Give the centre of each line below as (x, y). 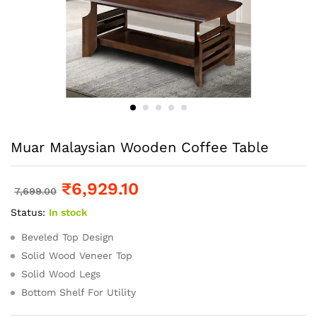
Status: (28, 213)
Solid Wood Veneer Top (77, 256)
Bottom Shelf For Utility (79, 293)
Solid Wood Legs (61, 274)
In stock (68, 213)
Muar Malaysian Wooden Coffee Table (140, 148)
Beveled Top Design (68, 237)
